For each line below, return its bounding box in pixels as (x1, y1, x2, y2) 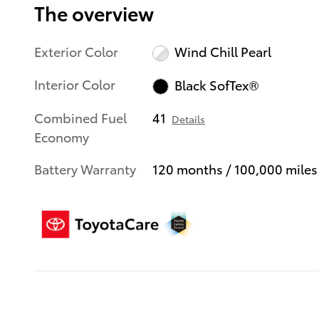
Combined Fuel (34, 108, 127, 126)
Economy (34, 127, 89, 145)
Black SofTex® (174, 75, 258, 94)
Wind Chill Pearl (174, 42, 271, 61)
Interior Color (34, 75, 115, 93)
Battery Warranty (34, 159, 136, 177)
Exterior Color (34, 41, 118, 60)
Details (172, 111, 206, 126)
